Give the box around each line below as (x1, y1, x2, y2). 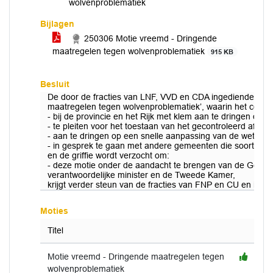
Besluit (40, 79, 69, 89)
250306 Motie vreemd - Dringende (82, 34, 217, 43)
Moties (40, 206, 68, 216)
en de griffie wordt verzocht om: (48, 151, 169, 160)
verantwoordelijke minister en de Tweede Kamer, (48, 170, 235, 180)
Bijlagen (40, 19, 74, 29)
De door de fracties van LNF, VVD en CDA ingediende (48, 92, 257, 102)
